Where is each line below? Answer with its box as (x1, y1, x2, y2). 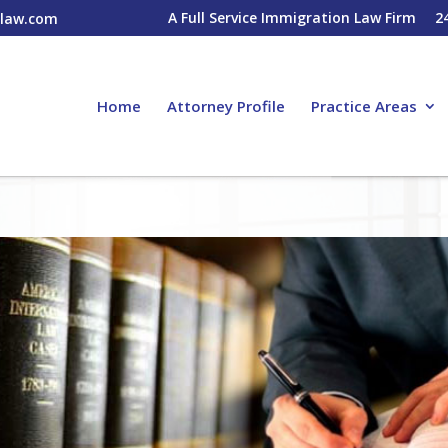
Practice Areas (310, 96, 417, 116)
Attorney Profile (166, 96, 285, 116)
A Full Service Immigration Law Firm (167, 7, 416, 27)
